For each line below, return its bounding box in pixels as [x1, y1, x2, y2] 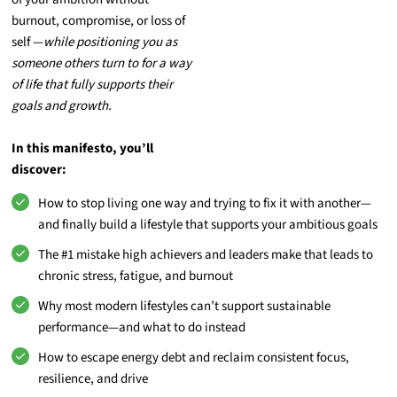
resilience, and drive [38, 370, 149, 389]
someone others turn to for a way [12, 53, 192, 73]
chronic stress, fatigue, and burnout [38, 267, 234, 286]
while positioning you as [43, 32, 178, 51]
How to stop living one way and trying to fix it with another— [38, 194, 372, 214]
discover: [12, 160, 67, 179]
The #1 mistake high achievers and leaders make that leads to [38, 245, 374, 265]
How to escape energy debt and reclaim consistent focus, [38, 348, 350, 368]
